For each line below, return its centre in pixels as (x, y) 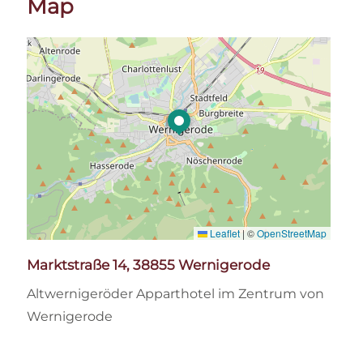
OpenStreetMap (292, 233)
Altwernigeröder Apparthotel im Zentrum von (176, 293)
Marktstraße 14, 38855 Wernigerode (149, 265)
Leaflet (224, 233)
